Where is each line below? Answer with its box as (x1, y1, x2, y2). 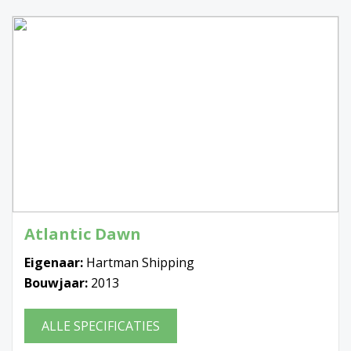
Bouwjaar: (24, 273, 91, 291)
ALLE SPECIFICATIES (42, 317, 160, 335)
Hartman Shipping (86, 253, 194, 271)
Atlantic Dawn (24, 223, 141, 244)
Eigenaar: (24, 253, 86, 271)
